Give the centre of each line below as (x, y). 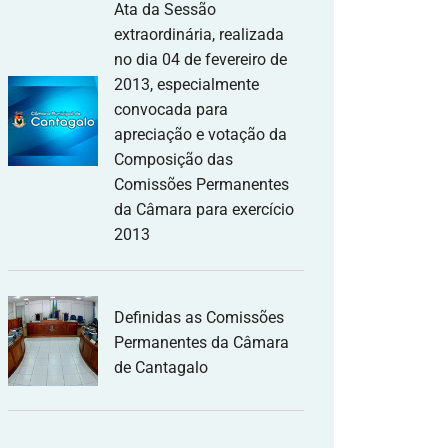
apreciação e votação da (200, 134)
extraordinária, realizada (199, 34)
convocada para (171, 109)
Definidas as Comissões (199, 317)
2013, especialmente (186, 84)
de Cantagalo (161, 367)
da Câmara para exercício (204, 209)
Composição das (173, 159)
